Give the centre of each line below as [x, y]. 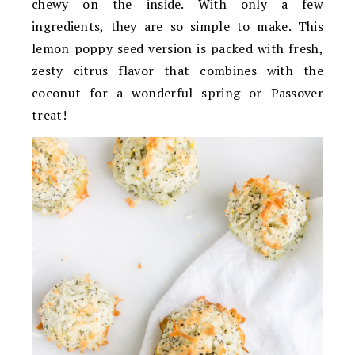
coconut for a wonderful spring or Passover [177, 93]
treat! [49, 115]
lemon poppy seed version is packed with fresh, [177, 49]
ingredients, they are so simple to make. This [177, 27]
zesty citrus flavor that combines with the [177, 71]
